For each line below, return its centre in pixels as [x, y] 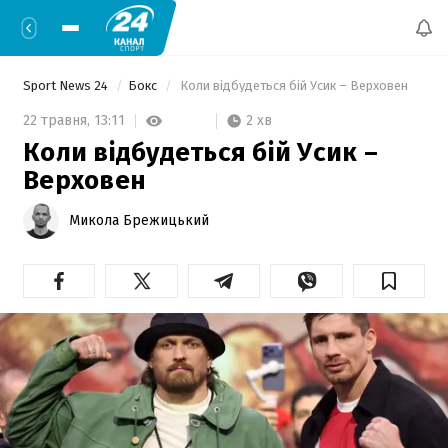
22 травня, [58, 121]
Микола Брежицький [139, 220]
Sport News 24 [67, 85]
